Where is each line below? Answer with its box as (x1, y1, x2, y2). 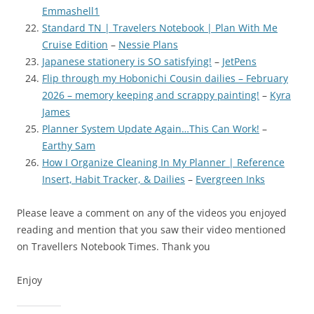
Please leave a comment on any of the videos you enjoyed (17, 205, 287, 219)
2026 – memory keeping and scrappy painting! (42, 88, 259, 102)
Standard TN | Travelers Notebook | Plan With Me (42, 20, 278, 34)
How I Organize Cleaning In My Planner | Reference (42, 155, 285, 169)
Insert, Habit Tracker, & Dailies (42, 172, 185, 186)
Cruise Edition (42, 37, 108, 51)
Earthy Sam (42, 138, 95, 152)
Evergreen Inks (196, 172, 265, 186)
